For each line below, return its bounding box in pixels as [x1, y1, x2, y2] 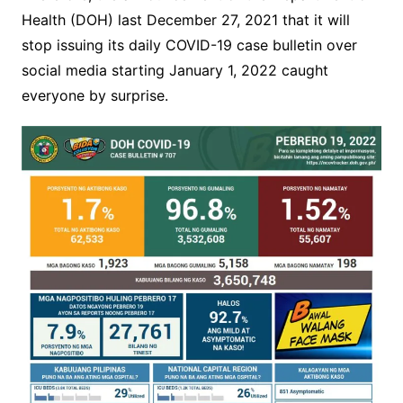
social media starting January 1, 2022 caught [21, 60, 328, 79]
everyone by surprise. [21, 85, 168, 104]
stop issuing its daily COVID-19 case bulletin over [21, 35, 357, 54]
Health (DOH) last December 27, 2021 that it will [21, 10, 350, 29]
